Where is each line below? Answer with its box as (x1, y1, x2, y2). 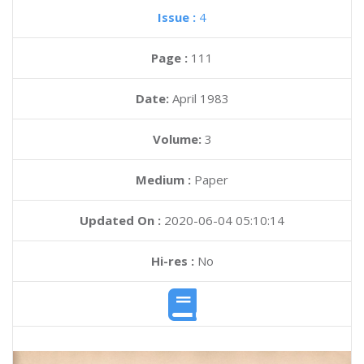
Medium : (136, 171, 191, 188)
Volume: (152, 131, 205, 147)
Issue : (158, 9, 199, 25)
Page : (151, 50, 191, 66)
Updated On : (80, 212, 161, 228)
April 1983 (171, 90, 229, 106)
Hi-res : (150, 253, 194, 269)
